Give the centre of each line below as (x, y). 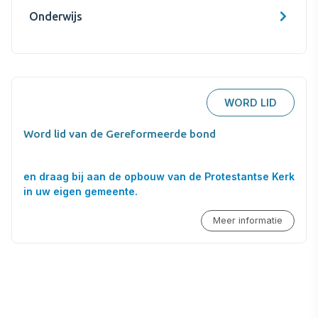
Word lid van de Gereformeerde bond (120, 133)
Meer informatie (248, 221)
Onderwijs (56, 16)
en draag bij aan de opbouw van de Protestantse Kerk (159, 176)
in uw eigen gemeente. (81, 191)
